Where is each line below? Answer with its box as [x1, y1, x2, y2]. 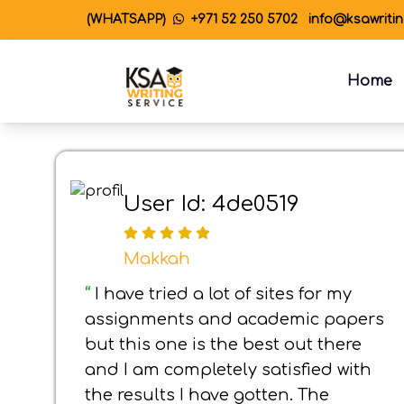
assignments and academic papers [85, 310, 384, 328]
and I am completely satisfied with [85, 361, 372, 379]
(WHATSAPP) [87, 13, 166, 26]
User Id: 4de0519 [124, 191, 299, 216]
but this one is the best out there [85, 335, 362, 353]
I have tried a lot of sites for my [95, 285, 352, 303]
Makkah [124, 250, 190, 269]
